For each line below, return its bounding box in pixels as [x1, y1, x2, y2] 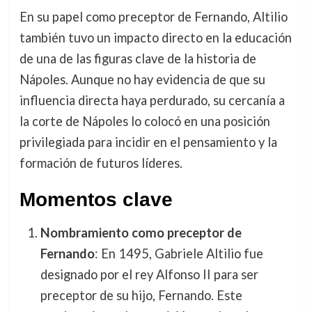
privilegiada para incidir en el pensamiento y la [19, 134, 277, 150]
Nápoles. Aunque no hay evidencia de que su [19, 71, 265, 87]
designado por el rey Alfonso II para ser [40, 266, 258, 282]
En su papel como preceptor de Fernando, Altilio [19, 8, 288, 24]
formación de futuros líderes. [19, 155, 182, 171]
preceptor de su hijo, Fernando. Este [40, 287, 242, 303]
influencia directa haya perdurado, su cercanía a [19, 92, 285, 108]
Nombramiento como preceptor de [40, 224, 242, 240]
